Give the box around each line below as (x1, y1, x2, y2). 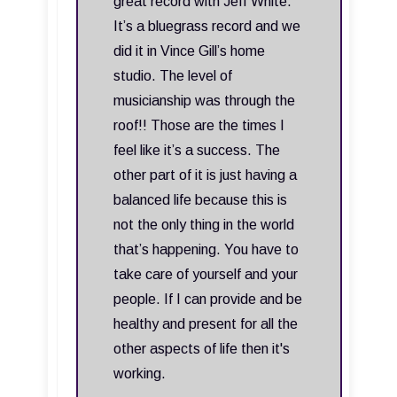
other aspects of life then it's (113, 341, 290, 357)
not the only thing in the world (113, 217, 294, 233)
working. (113, 366, 166, 382)
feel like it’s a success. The (113, 143, 280, 159)
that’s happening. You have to (113, 242, 299, 258)
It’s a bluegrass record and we (113, 19, 300, 35)
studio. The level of (113, 68, 232, 84)
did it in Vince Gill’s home (113, 43, 265, 59)
